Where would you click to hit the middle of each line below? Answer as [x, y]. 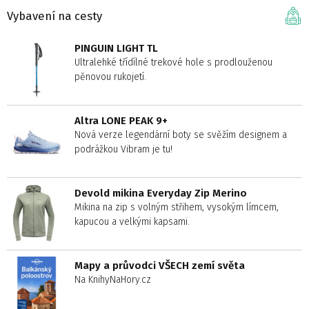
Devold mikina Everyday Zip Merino [161, 193]
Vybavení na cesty [54, 16]
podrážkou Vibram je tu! [123, 150]
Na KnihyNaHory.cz [113, 280]
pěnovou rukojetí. [110, 77]
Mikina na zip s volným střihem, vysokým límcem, [177, 208]
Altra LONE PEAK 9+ [121, 121]
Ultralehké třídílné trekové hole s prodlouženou [173, 63]
